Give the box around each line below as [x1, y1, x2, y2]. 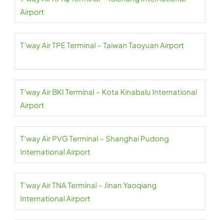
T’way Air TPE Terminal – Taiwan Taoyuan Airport [20, 40, 184, 50]
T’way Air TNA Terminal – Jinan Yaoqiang [20, 180, 157, 190]
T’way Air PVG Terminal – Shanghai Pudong [20, 134, 169, 143]
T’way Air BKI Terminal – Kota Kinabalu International [20, 87, 197, 96]
